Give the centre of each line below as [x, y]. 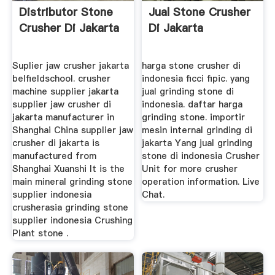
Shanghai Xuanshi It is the [68, 168]
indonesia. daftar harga [192, 104]
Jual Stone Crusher [200, 12]
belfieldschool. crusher [61, 78]
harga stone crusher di [192, 65]
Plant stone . [40, 233]
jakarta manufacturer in [63, 117]
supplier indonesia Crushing [72, 220]
